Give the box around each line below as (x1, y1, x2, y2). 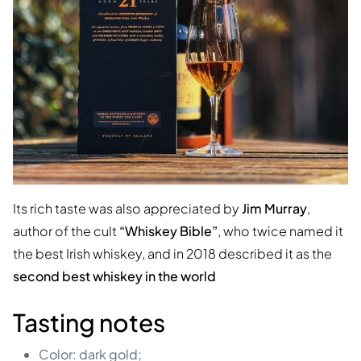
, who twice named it (218, 222, 343, 239)
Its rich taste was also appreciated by (13, 199, 242, 217)
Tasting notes (13, 306, 165, 338)
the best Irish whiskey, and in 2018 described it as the (13, 244, 332, 262)
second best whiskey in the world (13, 267, 216, 284)
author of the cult (13, 222, 119, 239)
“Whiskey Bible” (119, 222, 218, 239)
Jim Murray (242, 199, 307, 217)
